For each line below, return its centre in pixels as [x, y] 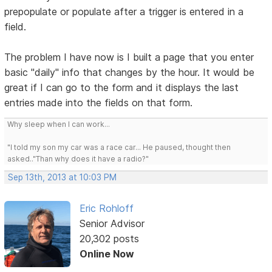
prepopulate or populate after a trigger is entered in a [124, 12]
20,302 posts [109, 239]
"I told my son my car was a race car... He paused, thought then [119, 148]
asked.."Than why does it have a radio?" [78, 159]
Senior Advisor [112, 224]
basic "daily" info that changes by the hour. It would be [130, 73]
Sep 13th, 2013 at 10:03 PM [63, 178]
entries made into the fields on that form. [99, 103]
